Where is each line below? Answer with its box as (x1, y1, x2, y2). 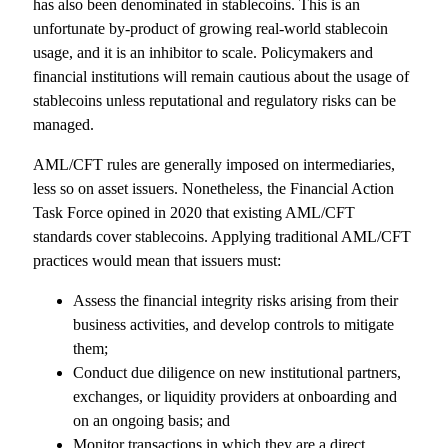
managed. (33, 115, 95, 133)
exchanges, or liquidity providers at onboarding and (73, 388, 398, 406)
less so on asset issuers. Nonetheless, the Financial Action (33, 180, 395, 198)
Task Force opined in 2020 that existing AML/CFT (33, 204, 356, 222)
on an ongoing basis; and (73, 412, 231, 430)
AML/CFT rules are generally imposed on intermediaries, (33, 156, 396, 174)
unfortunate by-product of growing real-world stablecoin (33, 19, 389, 37)
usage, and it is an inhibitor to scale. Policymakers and (33, 43, 374, 61)
